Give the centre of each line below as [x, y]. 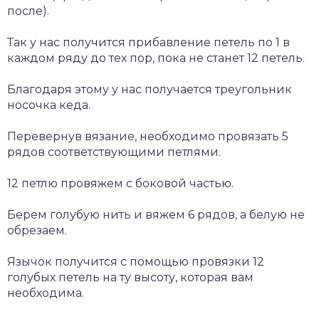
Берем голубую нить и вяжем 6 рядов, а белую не [156, 214]
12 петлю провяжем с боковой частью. [120, 183]
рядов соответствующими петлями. [114, 152]
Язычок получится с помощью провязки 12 [136, 261]
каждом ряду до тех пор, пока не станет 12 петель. [156, 58]
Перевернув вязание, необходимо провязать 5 [148, 136]
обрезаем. [37, 230]
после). [28, 11]
